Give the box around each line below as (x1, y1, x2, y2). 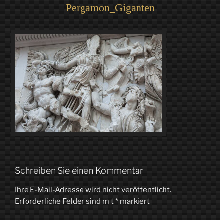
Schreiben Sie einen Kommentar (15, 165, 143, 176)
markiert (118, 196, 150, 206)
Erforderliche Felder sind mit (15, 196, 115, 206)
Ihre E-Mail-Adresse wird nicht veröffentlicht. (15, 185, 171, 194)
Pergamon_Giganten (65, 1, 155, 14)
